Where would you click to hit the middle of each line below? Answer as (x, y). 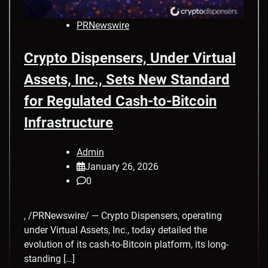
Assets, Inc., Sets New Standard (127, 80)
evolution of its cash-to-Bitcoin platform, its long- (126, 244)
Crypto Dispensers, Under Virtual (130, 58)
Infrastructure (68, 123)
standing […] (49, 259)
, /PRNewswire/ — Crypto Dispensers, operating (123, 216)
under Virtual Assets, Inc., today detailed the (115, 230)
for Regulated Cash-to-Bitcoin (120, 101)
